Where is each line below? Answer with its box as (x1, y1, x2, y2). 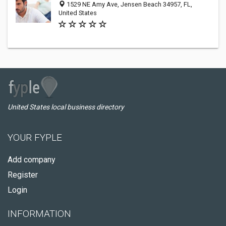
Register (8, 170, 38, 180)
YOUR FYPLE (8, 132, 62, 143)
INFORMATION (8, 208, 71, 219)
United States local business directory (8, 103, 124, 111)
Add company (8, 155, 55, 164)
